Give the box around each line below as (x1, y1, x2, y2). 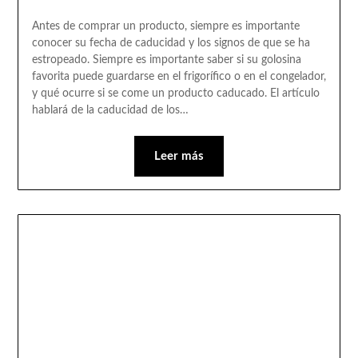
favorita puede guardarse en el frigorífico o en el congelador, (31, 71, 326, 83)
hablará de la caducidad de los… (31, 105, 189, 117)
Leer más (154, 150, 204, 163)
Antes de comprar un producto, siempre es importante (31, 21, 300, 33)
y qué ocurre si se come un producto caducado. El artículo (31, 88, 320, 100)
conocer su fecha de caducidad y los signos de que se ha (31, 38, 310, 50)
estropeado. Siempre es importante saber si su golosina (31, 54, 301, 66)
